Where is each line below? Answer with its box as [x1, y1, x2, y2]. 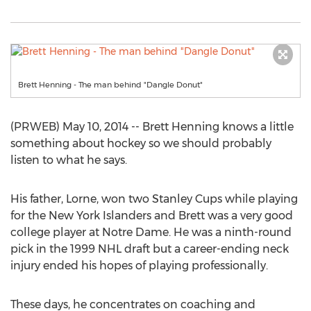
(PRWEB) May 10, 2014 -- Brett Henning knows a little [10, 120, 294, 133]
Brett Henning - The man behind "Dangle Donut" [18, 80, 203, 90]
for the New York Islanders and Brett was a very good [10, 209, 293, 222]
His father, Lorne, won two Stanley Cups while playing [10, 192, 298, 205]
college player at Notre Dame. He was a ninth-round [10, 226, 292, 239]
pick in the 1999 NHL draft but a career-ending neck [10, 242, 289, 255]
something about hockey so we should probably [10, 137, 271, 150]
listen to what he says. [10, 153, 127, 167]
